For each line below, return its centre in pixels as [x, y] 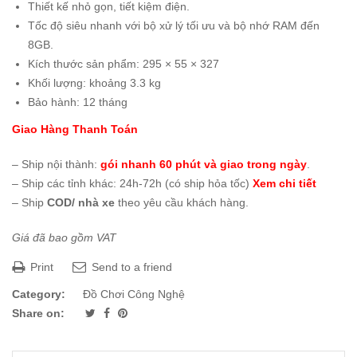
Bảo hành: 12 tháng [78, 102]
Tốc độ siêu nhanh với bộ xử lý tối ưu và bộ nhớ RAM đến [174, 25]
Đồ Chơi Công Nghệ [134, 294]
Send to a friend [130, 267]
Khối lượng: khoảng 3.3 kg [94, 83]
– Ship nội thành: [56, 164]
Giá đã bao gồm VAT [64, 237]
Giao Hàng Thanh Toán [75, 129]
